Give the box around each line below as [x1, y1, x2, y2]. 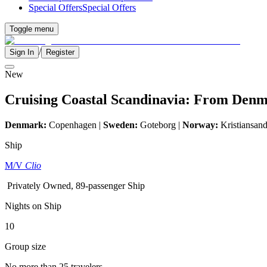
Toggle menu [10, 24, 54, 33]
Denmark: [5, 119, 46, 130]
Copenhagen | [46, 119, 103, 130]
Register [46, 48, 74, 57]
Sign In [10, 48, 34, 57]
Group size [5, 241, 46, 252]
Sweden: [103, 119, 138, 130]
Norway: [182, 119, 218, 130]
